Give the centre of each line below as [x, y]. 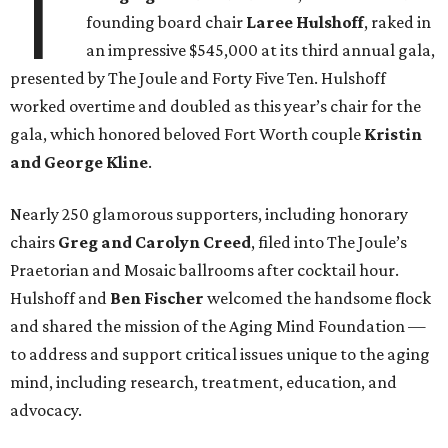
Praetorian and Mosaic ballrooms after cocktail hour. [204, 270]
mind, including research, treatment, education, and [203, 382]
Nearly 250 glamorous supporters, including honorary [209, 214]
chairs [34, 242]
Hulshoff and [60, 298]
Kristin [393, 134]
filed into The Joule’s [332, 242]
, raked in [398, 22]
